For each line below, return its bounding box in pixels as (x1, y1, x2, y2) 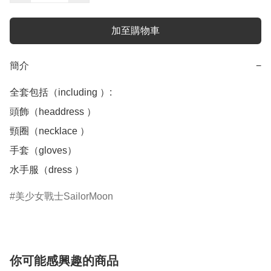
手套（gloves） (10, 145, 77, 156)
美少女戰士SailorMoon (15, 191, 113, 202)
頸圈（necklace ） (10, 126, 90, 137)
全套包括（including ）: (10, 87, 112, 98)
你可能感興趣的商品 (10, 254, 119, 268)
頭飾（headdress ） (10, 106, 96, 117)
